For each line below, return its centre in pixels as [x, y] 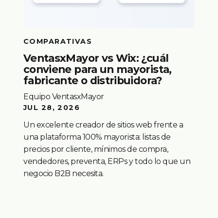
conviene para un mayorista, [98, 69]
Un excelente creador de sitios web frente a [103, 125]
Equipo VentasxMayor [64, 97]
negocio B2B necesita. [64, 174]
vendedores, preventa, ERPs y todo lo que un [107, 162]
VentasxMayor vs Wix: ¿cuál [96, 58]
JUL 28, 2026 [52, 108]
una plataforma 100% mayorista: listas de [97, 137]
